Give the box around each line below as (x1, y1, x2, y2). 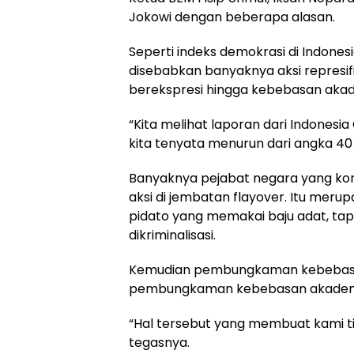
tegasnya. (129, 333, 190, 352)
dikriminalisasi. (129, 226, 216, 244)
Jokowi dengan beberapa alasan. (129, 8, 335, 26)
